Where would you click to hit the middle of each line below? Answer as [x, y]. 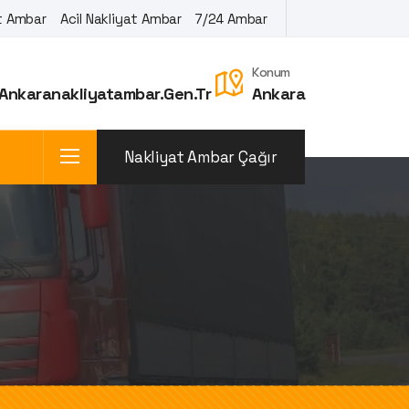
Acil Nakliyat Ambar [121, 18]
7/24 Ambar [231, 18]
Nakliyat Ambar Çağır [201, 157]
